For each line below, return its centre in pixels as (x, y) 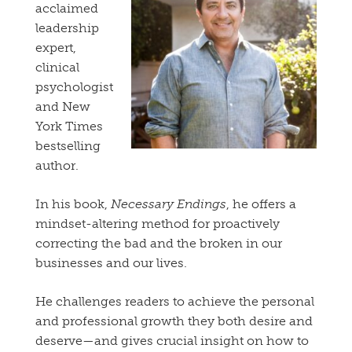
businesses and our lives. (113, 263)
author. (57, 166)
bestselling (68, 146)
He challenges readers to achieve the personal (175, 302)
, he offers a (261, 204)
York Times (69, 126)
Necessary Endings (169, 204)
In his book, (73, 204)
